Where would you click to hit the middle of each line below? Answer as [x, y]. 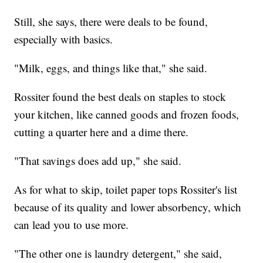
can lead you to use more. [72, 224]
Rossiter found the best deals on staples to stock [120, 96]
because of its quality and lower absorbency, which [128, 207]
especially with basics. [64, 39]
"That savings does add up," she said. [98, 160]
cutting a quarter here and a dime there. [102, 131]
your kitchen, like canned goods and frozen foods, [127, 114]
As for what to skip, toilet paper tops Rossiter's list [126, 189]
